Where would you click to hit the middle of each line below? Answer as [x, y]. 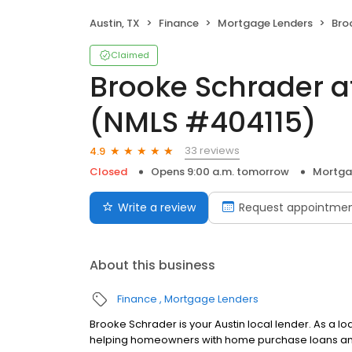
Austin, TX [115, 24]
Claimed [130, 55]
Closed [108, 172]
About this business [152, 266]
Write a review [157, 208]
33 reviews [212, 151]
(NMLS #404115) [203, 123]
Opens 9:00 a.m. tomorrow [220, 172]
